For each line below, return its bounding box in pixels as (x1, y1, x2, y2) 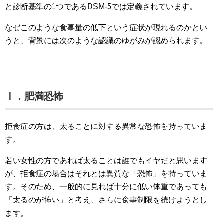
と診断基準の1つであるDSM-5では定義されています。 (5, 2, 197, 11)
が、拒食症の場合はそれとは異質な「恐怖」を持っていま (5, 169, 207, 178)
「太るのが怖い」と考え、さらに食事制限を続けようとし (5, 196, 207, 204)
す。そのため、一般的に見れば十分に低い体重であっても (5, 182, 207, 191)
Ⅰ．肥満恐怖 (5, 91, 63, 102)
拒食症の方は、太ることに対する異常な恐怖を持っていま (5, 122, 207, 130)
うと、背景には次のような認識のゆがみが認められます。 (5, 36, 207, 45)
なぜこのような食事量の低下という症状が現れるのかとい (5, 23, 207, 32)
